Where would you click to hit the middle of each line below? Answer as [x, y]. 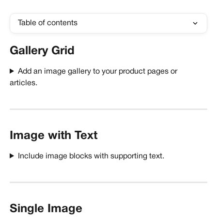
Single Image [46, 209]
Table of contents [48, 23]
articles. [24, 83]
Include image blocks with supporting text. [91, 156]
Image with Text [54, 136]
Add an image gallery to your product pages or [98, 72]
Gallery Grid [42, 51]
